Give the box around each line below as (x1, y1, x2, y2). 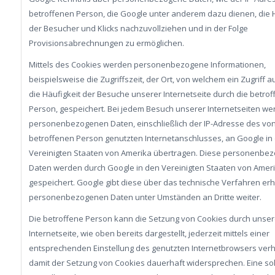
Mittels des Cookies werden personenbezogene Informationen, (28, 59, 266, 71)
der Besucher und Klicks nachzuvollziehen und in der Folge (28, 23, 248, 34)
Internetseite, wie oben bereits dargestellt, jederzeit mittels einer (28, 228, 269, 239)
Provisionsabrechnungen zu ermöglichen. (28, 37, 184, 48)
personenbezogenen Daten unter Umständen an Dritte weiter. (28, 192, 261, 203)
